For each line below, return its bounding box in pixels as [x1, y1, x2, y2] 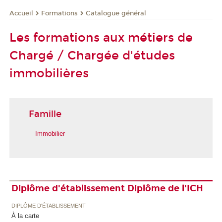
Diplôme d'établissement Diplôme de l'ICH [11, 182, 203, 194]
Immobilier [35, 129, 65, 137]
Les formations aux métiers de [9, 31, 193, 45]
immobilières [9, 66, 89, 81]
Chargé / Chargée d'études [9, 49, 175, 63]
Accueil [9, 9, 33, 17]
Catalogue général [86, 9, 146, 17]
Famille [29, 109, 61, 120]
